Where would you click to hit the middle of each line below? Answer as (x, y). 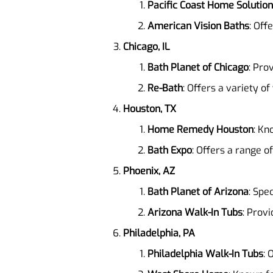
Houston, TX (150, 108)
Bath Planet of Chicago (198, 67)
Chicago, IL (147, 46)
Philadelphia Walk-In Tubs (205, 253)
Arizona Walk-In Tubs (195, 212)
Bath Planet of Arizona (198, 191)
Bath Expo (170, 150)
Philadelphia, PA (159, 233)
